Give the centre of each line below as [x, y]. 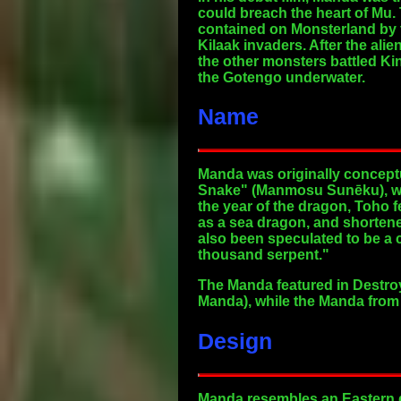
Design [235, 341]
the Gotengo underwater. [282, 77]
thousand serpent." [264, 255]
